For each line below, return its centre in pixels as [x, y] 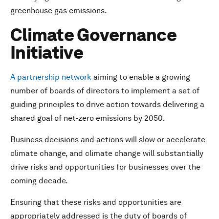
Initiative [47, 53]
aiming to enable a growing [141, 77]
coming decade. [39, 181]
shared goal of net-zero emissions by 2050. [88, 118]
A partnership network [51, 77]
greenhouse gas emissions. [59, 11]
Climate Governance [94, 35]
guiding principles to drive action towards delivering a [107, 105]
